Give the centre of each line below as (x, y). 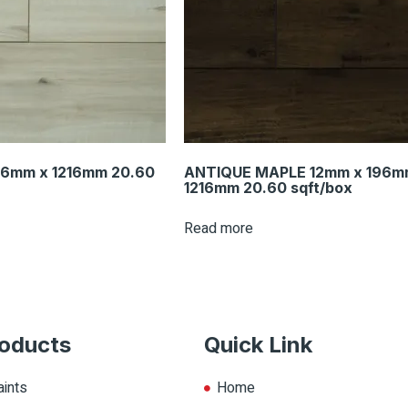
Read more (219, 229)
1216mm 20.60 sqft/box (268, 188)
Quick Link (258, 345)
